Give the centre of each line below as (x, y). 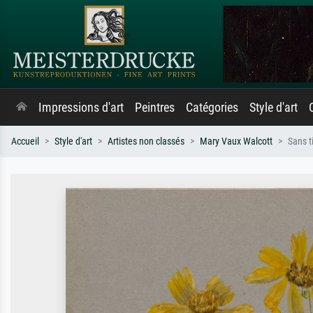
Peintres (155, 108)
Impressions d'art (81, 108)
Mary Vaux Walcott (236, 141)
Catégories (212, 108)
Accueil (25, 141)
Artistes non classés (146, 141)
